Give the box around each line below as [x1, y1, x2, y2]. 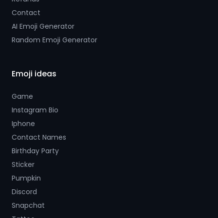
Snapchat [12, 200, 45, 210]
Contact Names [12, 132, 66, 142]
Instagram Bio [12, 105, 58, 115]
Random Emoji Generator [12, 35, 97, 45]
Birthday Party [12, 146, 59, 156]
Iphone [12, 119, 35, 128]
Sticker [12, 160, 35, 169]
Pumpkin [12, 173, 41, 183]
